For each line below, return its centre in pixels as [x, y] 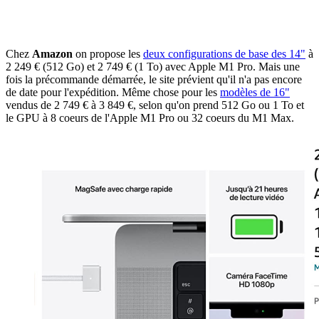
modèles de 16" [255, 92]
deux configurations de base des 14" [224, 53]
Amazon [52, 53]
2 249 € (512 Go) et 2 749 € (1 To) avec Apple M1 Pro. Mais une [153, 66]
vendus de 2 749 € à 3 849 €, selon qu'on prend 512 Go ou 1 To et [155, 105]
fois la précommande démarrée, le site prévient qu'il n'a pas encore [154, 79]
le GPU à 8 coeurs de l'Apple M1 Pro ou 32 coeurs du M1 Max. [150, 117]
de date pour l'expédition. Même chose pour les [113, 92]
